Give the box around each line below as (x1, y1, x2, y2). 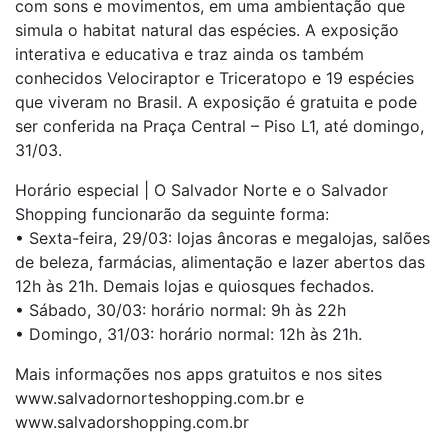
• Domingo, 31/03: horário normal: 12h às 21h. (15, 324, 362, 344)
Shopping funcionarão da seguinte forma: (15, 204, 329, 224)
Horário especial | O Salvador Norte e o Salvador (15, 180, 388, 200)
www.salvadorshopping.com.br (15, 412, 249, 432)
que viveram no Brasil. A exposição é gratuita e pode (15, 92, 417, 112)
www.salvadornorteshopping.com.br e (15, 388, 304, 408)
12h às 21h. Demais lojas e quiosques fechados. (15, 276, 374, 296)
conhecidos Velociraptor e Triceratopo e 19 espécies (15, 68, 414, 88)
